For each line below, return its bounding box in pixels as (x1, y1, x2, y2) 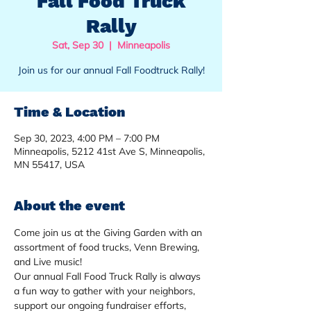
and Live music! (14, 255, 87, 268)
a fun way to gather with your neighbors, (14, 285, 198, 297)
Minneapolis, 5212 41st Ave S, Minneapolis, (14, 145, 205, 158)
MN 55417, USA (14, 158, 85, 171)
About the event (14, 197, 125, 214)
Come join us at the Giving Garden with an (14, 226, 205, 239)
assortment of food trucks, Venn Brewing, (14, 241, 202, 253)
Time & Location (14, 103, 125, 120)
